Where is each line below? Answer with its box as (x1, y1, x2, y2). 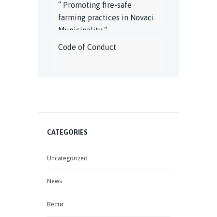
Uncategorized (47, 154, 88, 162)
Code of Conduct (58, 43, 117, 52)
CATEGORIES (47, 128, 88, 136)
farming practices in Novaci (58, 13, 155, 22)
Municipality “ (58, 26, 108, 35)
